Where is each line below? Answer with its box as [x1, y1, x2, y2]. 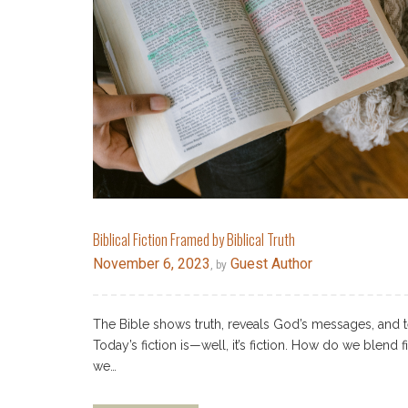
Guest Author [227, 255, 312, 273]
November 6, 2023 [93, 255, 210, 273]
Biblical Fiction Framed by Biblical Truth [93, 229, 295, 251]
